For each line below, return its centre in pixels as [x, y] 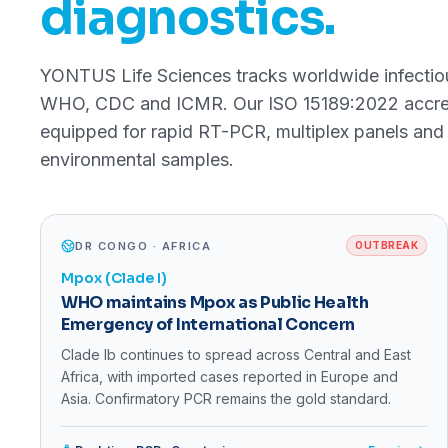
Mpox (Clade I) [114, 278]
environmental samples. [137, 160]
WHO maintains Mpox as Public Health [215, 303]
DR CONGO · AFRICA [143, 245]
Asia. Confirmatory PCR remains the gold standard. [226, 399]
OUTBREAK [386, 245]
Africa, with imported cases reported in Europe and [229, 377]
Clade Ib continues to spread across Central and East [236, 355]
